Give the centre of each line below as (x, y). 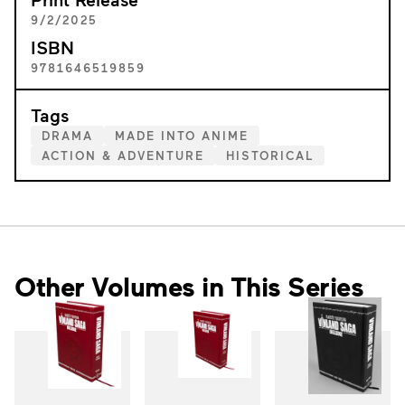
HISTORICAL (270, 155)
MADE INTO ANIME (182, 136)
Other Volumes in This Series (189, 286)
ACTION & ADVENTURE (123, 155)
